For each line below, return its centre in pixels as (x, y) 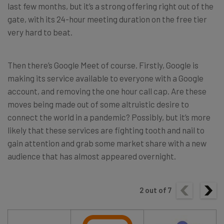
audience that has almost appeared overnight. (92, 156)
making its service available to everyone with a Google (105, 78)
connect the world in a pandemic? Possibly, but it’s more (109, 117)
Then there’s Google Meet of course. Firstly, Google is (103, 65)
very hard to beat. (40, 32)
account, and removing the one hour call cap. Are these (107, 91)
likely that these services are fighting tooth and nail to (106, 130)
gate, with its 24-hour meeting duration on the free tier (107, 19)
